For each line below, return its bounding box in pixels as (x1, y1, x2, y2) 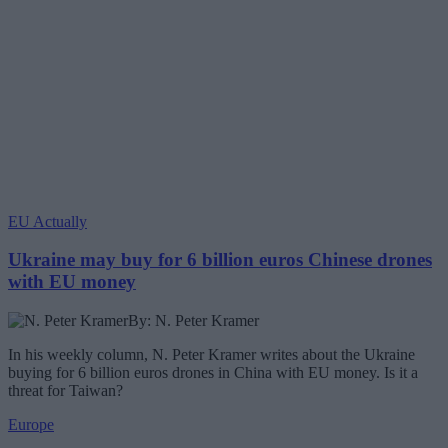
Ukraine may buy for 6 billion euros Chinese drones (8, 249, 432, 271)
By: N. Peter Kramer (128, 312, 259, 330)
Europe (8, 416, 54, 434)
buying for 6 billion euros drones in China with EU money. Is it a (8, 364, 418, 382)
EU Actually (8, 212, 87, 230)
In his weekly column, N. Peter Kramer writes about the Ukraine (8, 346, 415, 364)
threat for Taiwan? (8, 382, 123, 400)
